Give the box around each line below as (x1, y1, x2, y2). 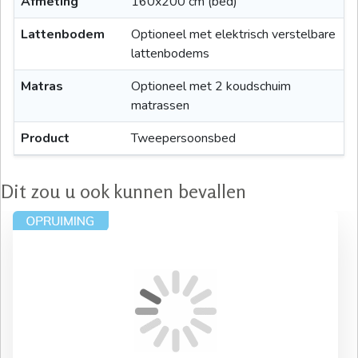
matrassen (131, 97, 189, 115)
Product (21, 129, 70, 148)
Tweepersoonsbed (131, 129, 236, 148)
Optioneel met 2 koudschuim (131, 78, 291, 96)
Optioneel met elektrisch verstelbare (131, 26, 336, 44)
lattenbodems (131, 45, 209, 63)
